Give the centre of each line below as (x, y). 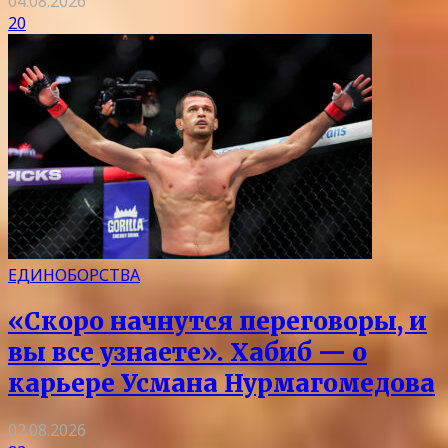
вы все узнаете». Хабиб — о (187, 353)
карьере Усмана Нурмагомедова (221, 384)
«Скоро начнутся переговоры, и (217, 322)
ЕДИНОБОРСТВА (74, 275)
